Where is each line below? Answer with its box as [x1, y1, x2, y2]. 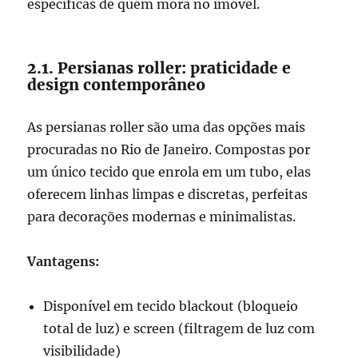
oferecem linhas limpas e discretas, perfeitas [27, 186, 308, 203]
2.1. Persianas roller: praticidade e [27, 58, 292, 78]
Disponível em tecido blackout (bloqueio [43, 298, 299, 315]
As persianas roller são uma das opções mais [27, 119, 306, 136]
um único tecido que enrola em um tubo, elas [27, 164, 312, 181]
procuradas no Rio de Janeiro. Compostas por [27, 141, 311, 158]
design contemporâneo [27, 75, 206, 95]
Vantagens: [27, 253, 100, 270]
